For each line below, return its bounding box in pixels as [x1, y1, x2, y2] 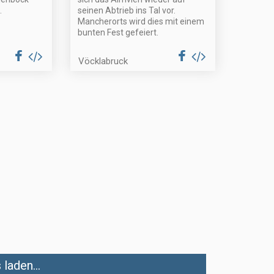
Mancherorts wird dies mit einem [78, 17, 205, 27]
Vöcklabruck [78, 56, 128, 67]
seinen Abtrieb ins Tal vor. [78, 6, 176, 16]
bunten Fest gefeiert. [78, 28, 159, 38]
